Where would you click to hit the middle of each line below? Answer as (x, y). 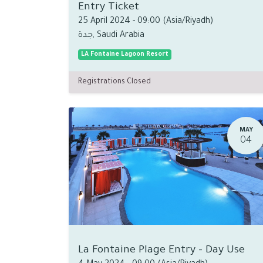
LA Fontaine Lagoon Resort (124, 55)
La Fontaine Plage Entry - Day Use (161, 251)
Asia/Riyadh (188, 22)
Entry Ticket (109, 8)
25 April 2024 (104, 22)
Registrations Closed (114, 82)
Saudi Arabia (121, 36)
